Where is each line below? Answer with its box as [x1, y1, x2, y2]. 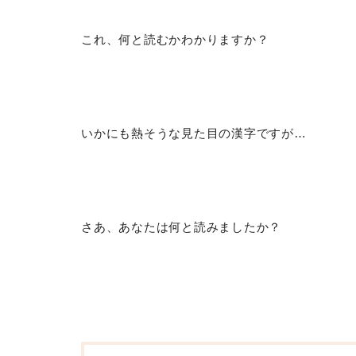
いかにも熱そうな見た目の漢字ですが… [81, 126, 307, 140]
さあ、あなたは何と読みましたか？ [81, 219, 282, 234]
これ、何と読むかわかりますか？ [81, 32, 269, 46]
